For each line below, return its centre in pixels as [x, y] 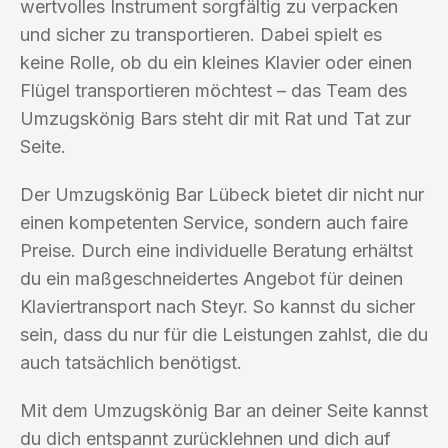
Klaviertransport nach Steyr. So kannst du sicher [217, 306]
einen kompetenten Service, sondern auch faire [214, 222]
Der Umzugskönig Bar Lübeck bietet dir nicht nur [222, 194]
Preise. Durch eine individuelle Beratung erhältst [216, 250]
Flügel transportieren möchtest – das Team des [213, 90]
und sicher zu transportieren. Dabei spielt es [201, 34]
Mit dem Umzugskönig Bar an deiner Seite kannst [224, 410]
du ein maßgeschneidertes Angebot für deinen [211, 278]
